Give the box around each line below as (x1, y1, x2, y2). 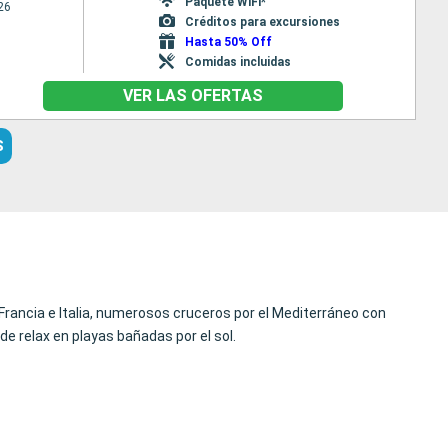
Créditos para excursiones (184, 14, 340, 29)
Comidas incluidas (184, 54, 291, 69)
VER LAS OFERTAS (122, 86, 263, 105)
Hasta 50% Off (184, 34, 272, 49)
